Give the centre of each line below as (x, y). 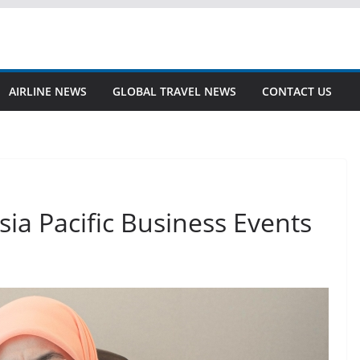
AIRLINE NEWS (48, 91)
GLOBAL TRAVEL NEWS (174, 91)
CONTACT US (297, 91)
